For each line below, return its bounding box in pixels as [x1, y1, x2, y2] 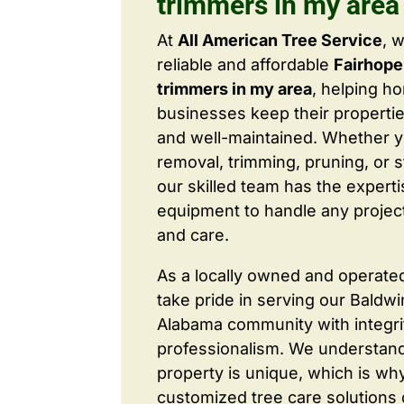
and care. [157, 225, 230, 244]
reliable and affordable [157, 54, 335, 74]
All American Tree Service [178, 30, 383, 50]
